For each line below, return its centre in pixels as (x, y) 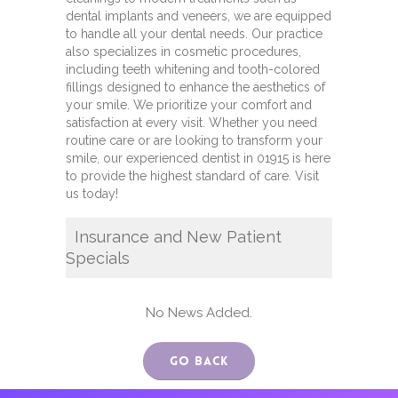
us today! (92, 194)
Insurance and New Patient (174, 237)
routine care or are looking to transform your (194, 140)
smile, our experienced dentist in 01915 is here (198, 158)
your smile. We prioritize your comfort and (189, 105)
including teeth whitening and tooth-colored (193, 69)
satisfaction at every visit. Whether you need (191, 123)
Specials (98, 258)
